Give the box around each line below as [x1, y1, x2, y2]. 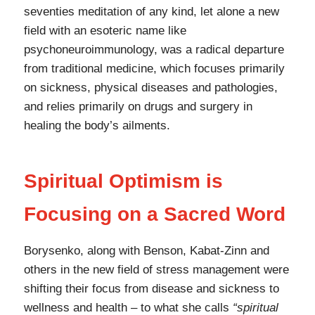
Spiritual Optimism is [23, 170, 223, 193]
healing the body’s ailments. [23, 119, 170, 133]
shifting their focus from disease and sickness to [23, 282, 279, 296]
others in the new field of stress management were [23, 263, 289, 277]
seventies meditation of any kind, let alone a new [23, 5, 279, 19]
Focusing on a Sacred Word [23, 203, 285, 226]
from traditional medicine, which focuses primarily [23, 62, 285, 76]
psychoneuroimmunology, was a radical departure [23, 43, 284, 57]
